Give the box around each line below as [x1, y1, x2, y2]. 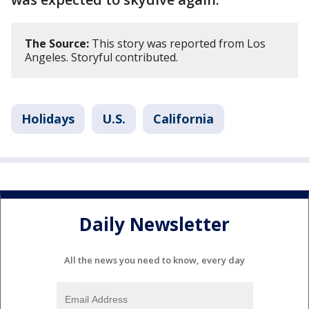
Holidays [21, 110, 74, 127]
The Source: [25, 35, 89, 51]
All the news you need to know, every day [64, 253, 245, 266]
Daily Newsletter [79, 212, 230, 237]
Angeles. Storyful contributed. [25, 49, 178, 65]
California [153, 110, 214, 127]
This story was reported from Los [89, 35, 266, 51]
